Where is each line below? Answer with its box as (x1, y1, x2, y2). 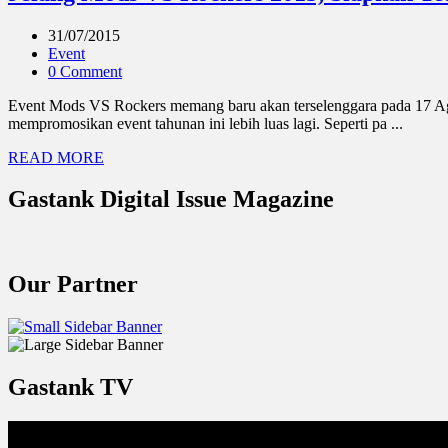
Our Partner (8, 271, 138, 298)
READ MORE (8, 148, 104, 166)
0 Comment (48, 62, 122, 80)
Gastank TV (8, 374, 133, 401)
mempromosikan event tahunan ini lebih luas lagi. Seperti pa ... (8, 114, 403, 132)
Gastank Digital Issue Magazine (8, 186, 334, 213)
